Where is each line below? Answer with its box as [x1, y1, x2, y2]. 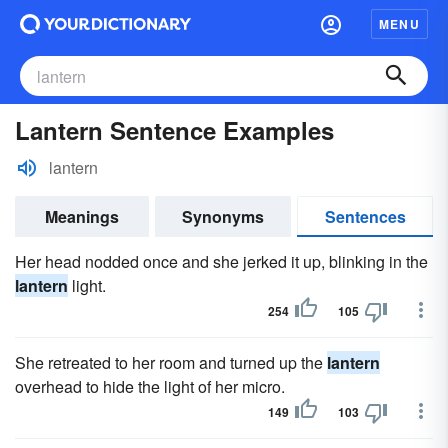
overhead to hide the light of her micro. [15, 375, 285, 398]
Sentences [324, 205, 406, 228]
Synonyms [182, 205, 264, 228]
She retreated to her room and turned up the [15, 351, 327, 374]
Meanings [45, 205, 119, 228]
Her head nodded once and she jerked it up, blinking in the [15, 250, 428, 273]
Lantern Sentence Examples [15, 113, 334, 147]
